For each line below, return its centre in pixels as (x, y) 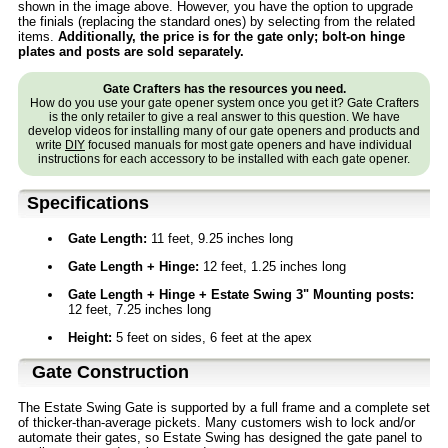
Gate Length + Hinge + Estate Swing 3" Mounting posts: (241, 295)
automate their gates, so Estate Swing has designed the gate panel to (220, 438)
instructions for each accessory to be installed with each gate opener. (224, 159)
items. (38, 37)
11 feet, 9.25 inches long (220, 239)
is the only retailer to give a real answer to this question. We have (224, 117)
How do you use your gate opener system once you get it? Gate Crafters (224, 103)
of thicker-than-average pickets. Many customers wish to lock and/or (216, 423)
